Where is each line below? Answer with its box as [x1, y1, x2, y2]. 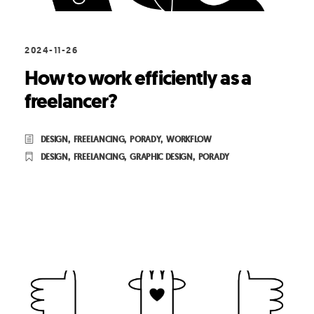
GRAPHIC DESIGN [130, 151, 193, 163]
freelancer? [25, 88, 118, 115]
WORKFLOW [166, 134, 212, 146]
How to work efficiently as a [25, 65, 251, 92]
